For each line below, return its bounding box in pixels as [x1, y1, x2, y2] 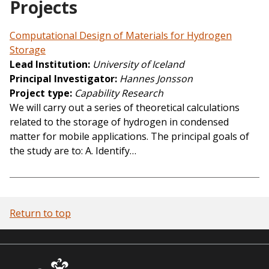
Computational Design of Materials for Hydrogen [10, 28, 232, 42]
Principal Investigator [10, 71, 115, 85]
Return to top [10, 206, 71, 220]
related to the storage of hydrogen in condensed [10, 115, 229, 128]
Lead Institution [10, 57, 88, 71]
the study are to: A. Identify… [10, 144, 136, 157]
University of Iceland [92, 57, 184, 71]
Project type [10, 86, 70, 100]
